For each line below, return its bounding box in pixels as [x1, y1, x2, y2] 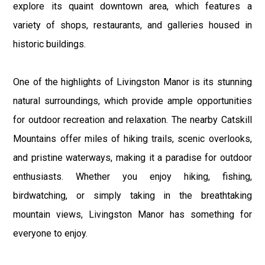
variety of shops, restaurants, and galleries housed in [13, 19, 252, 31]
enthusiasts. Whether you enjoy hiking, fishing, [13, 170, 252, 182]
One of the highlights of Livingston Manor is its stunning [13, 76, 252, 88]
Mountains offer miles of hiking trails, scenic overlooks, [13, 132, 252, 144]
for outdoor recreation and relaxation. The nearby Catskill [13, 114, 252, 125]
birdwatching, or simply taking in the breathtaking [13, 189, 252, 201]
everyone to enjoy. [13, 227, 88, 239]
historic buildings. [13, 38, 86, 50]
